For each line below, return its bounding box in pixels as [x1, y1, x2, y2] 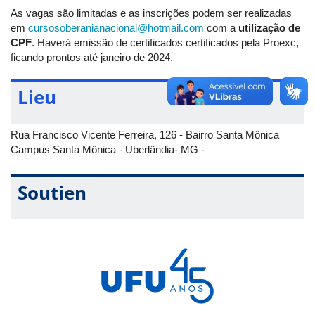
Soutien [18, 179, 86, 205]
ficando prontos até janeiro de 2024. [11, 51, 173, 63]
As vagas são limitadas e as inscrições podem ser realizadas [11, 6, 292, 19]
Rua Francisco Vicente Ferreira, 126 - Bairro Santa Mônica [11, 128, 279, 141]
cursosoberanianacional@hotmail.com [28, 21, 204, 34]
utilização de [238, 21, 300, 34]
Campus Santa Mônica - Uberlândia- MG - [11, 143, 205, 155]
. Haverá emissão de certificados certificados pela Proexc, [32, 36, 299, 49]
